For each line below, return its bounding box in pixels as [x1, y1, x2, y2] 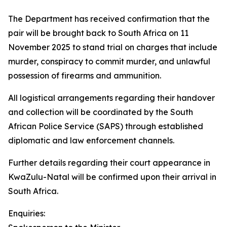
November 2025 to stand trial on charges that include [8, 42, 217, 52]
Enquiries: [8, 208, 45, 218]
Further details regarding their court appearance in [8, 158, 210, 168]
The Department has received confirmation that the [8, 14, 210, 24]
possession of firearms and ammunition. [8, 70, 161, 81]
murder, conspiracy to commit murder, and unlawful [8, 56, 210, 66]
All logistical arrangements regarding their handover [8, 93, 215, 103]
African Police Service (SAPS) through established [8, 121, 203, 131]
